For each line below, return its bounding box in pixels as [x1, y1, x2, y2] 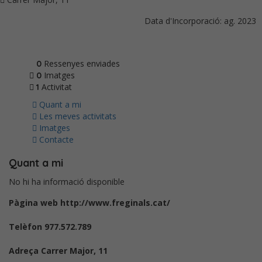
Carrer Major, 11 [41, 245, 108, 257]
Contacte [37, 134, 74, 146]
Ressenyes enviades [44, 58, 120, 70]
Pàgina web [9, 197, 58, 209]
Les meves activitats [37, 111, 116, 122]
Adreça [9, 245, 39, 257]
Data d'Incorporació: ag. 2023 [144, 15, 256, 27]
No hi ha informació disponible [9, 176, 125, 188]
